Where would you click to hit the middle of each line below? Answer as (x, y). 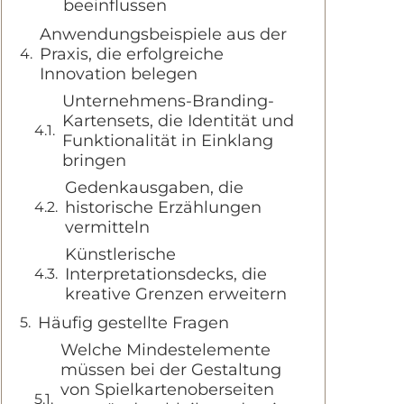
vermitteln (107, 227)
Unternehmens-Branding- (168, 101)
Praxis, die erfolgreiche (132, 54)
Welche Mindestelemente (165, 350)
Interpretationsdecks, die (166, 274)
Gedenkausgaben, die (154, 188)
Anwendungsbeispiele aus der (163, 34)
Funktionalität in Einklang (168, 141)
